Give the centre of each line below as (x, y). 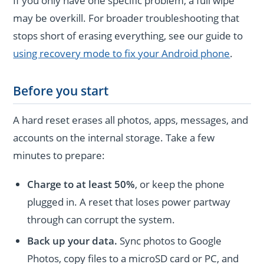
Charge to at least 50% (81, 184)
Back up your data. (72, 241)
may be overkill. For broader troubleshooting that (126, 18)
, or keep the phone (180, 184)
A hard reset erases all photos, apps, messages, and (131, 120)
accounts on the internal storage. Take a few (114, 137)
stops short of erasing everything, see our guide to (128, 36)
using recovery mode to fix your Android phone (122, 54)
